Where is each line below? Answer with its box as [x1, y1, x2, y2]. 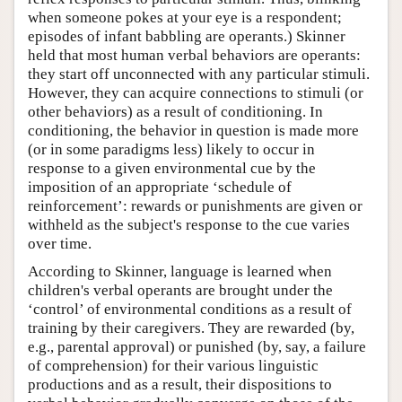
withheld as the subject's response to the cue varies [28, 216, 350, 234]
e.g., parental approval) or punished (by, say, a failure [28, 338, 366, 356]
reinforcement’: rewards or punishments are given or [28, 197, 363, 215]
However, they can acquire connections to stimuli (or [28, 84, 363, 102]
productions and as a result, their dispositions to [28, 376, 332, 394]
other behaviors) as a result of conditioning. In [28, 103, 323, 121]
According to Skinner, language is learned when [28, 263, 332, 281]
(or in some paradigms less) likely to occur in [28, 141, 315, 159]
